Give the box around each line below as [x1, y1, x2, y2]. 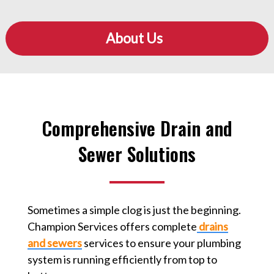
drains [198, 220, 228, 234]
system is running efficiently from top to [27, 253, 217, 267]
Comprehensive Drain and [42, 114, 232, 143]
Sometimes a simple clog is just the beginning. [27, 203, 241, 217]
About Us [105, 30, 163, 47]
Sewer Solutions [78, 140, 196, 168]
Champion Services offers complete [27, 220, 197, 234]
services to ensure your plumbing [81, 236, 241, 250]
